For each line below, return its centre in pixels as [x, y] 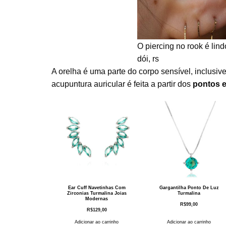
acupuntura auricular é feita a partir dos [122, 84]
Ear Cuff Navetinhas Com [97, 187]
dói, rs [148, 59]
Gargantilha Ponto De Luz [189, 187]
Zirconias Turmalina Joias [97, 193]
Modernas [97, 199]
